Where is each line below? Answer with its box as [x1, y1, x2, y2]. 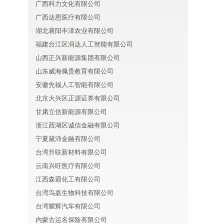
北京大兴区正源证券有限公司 [35, 94, 120, 102]
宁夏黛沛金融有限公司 [35, 135, 100, 142]
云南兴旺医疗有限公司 [35, 162, 100, 169]
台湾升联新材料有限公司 [35, 148, 107, 156]
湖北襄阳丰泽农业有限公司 [35, 27, 113, 34]
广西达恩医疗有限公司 [35, 13, 100, 21]
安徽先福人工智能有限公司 [35, 81, 113, 88]
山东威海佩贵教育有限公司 [35, 67, 113, 75]
